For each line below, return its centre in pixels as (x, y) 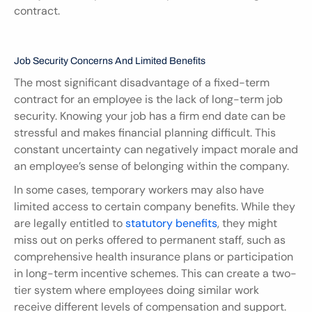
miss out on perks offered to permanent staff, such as (150, 240)
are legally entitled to (70, 223)
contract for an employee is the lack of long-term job (148, 99)
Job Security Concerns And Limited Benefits (110, 61)
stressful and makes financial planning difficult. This (145, 132)
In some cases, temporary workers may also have (139, 189)
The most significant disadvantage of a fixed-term (142, 82)
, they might (247, 223)
